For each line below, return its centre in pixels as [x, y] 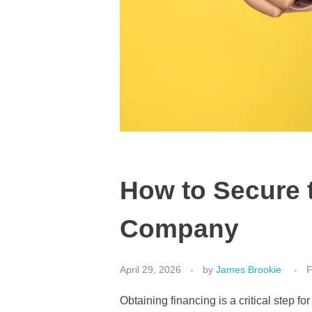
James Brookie [249, 270]
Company [179, 229]
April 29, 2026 [150, 270]
